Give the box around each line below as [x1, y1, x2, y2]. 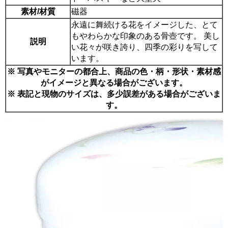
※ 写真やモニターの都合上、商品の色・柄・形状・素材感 [7, 67, 221, 76]
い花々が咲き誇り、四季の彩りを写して [71, 42, 218, 51]
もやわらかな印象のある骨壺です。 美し [71, 31, 220, 40]
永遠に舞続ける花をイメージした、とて [71, 20, 218, 29]
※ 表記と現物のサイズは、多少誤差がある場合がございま [7, 89, 221, 98]
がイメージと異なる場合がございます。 [41, 78, 187, 87]
